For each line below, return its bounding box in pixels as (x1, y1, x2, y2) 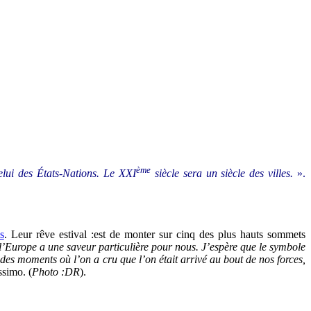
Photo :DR (32, 266, 80, 278)
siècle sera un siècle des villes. (150, 167, 298, 180)
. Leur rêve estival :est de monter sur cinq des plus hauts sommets (3, 228, 306, 241)
